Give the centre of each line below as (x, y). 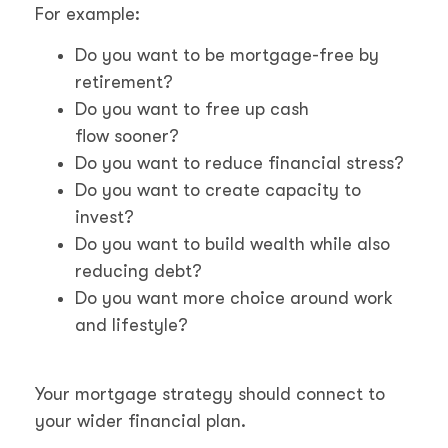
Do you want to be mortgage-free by (227, 55)
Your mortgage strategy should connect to (210, 393)
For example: (87, 13)
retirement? (124, 82)
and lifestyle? (131, 325)
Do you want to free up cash (192, 109)
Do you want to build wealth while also (232, 244)
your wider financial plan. (140, 420)
